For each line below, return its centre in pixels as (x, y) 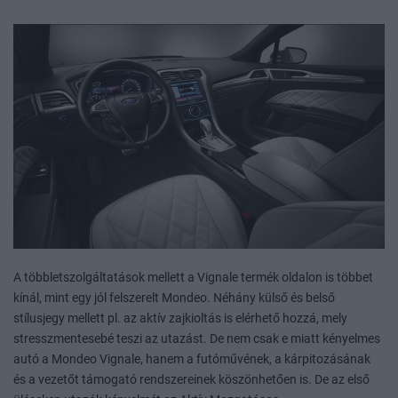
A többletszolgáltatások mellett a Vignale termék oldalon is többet (193, 278)
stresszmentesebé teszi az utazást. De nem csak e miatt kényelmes (197, 339)
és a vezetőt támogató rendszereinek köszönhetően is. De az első (191, 380)
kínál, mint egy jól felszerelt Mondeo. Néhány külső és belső (174, 298)
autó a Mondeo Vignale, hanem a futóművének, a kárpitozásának (192, 360)
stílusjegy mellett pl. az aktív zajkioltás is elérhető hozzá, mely (180, 319)
